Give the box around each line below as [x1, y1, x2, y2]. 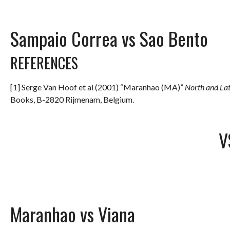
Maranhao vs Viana [10, 200, 135, 227]
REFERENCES [10, 52, 78, 73]
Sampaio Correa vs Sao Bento [10, 24, 208, 52]
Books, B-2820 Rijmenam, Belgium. [10, 94, 134, 104]
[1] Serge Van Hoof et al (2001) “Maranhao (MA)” [10, 82, 185, 92]
